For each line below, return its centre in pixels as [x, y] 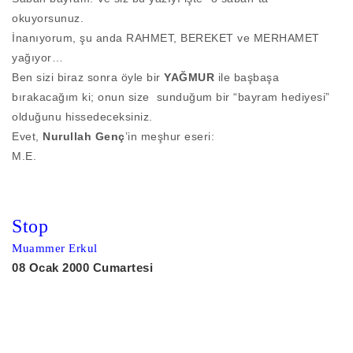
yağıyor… [37, 58]
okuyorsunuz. [48, 19]
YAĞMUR [189, 78]
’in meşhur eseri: [169, 137]
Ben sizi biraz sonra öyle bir [88, 78]
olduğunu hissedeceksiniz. [82, 117]
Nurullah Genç [84, 137]
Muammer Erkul [55, 249]
